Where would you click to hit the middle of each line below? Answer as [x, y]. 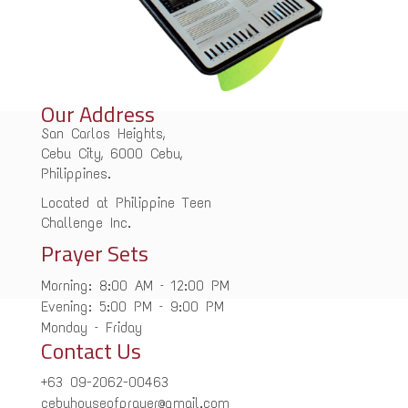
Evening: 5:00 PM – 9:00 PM [132, 306]
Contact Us [91, 350]
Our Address [97, 113]
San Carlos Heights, [102, 133]
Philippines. [76, 173]
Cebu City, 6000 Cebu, [111, 153]
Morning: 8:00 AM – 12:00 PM [135, 285]
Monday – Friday [91, 327]
